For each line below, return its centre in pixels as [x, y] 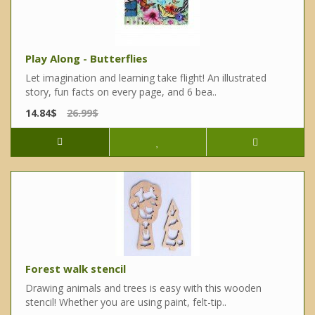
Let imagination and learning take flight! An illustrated [146, 78]
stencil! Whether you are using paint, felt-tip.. [126, 302]
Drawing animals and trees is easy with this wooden [143, 288]
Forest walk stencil [76, 269]
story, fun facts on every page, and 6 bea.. [121, 92]
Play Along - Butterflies [86, 59]
